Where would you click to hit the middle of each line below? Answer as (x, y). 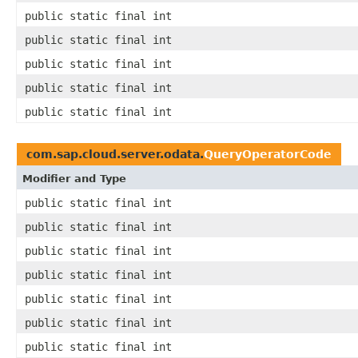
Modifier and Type (74, 179)
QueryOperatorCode (268, 155)
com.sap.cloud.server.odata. (115, 155)
